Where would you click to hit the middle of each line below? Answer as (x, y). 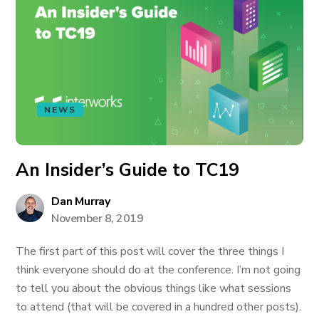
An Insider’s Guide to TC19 (128, 170)
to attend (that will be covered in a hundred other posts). (159, 307)
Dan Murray (81, 202)
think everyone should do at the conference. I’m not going (158, 270)
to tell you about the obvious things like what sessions (154, 288)
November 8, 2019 (98, 219)
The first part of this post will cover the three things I (150, 251)
